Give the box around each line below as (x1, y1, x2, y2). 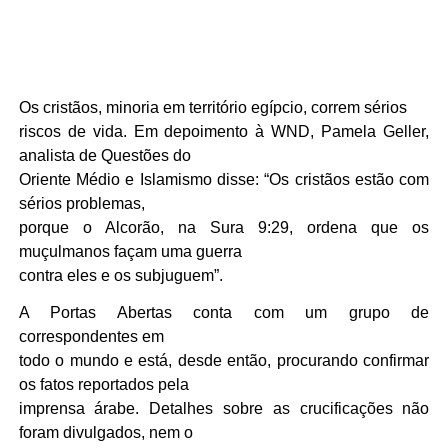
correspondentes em (18, 328, 164, 346)
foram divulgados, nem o (18, 424, 193, 442)
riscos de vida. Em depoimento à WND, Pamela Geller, (18, 122, 430, 140)
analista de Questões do (18, 146, 191, 164)
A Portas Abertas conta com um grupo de (18, 304, 430, 322)
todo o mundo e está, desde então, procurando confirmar (18, 352, 430, 370)
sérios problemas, (18, 194, 145, 212)
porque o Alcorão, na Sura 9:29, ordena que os (18, 218, 430, 236)
